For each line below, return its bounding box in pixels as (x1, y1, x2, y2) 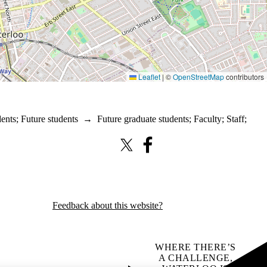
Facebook (136, 144, 173, 155)
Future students (21, 114, 78, 125)
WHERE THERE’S (155, 242, 236, 253)
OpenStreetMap (173, 72, 224, 82)
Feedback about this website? (52, 200, 163, 211)
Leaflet (136, 72, 160, 82)
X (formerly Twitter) (117, 144, 194, 155)
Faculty (194, 114, 222, 125)
